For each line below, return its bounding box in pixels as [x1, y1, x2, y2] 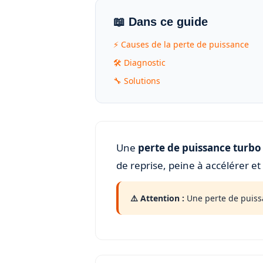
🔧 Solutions [113, 75, 160, 86]
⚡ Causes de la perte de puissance [113, 39, 249, 50]
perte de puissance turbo [138, 141, 261, 154]
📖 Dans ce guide [113, 15, 208, 28]
